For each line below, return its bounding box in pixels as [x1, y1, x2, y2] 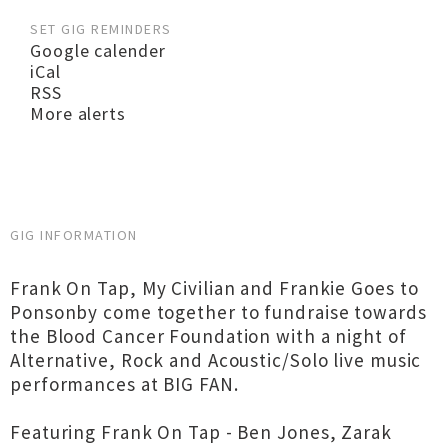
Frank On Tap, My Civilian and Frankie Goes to [10, 276, 419, 300]
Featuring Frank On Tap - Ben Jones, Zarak [10, 420, 392, 444]
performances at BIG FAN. [10, 372, 239, 396]
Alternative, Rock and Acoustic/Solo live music [10, 348, 422, 372]
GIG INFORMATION [10, 226, 138, 244]
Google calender [30, 39, 166, 62]
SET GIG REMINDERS [30, 20, 172, 38]
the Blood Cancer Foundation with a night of [10, 324, 407, 348]
